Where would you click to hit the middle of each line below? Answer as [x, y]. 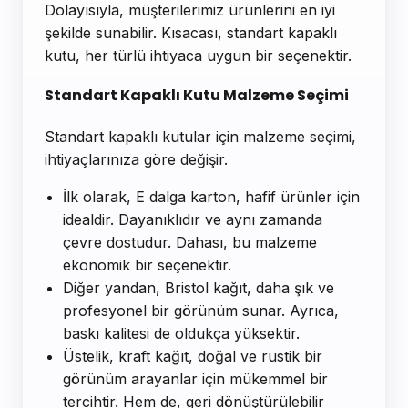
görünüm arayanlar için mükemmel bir [195, 379]
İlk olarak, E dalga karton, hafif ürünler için [211, 197]
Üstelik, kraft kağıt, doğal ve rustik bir [193, 357]
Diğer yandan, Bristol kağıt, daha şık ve [199, 288]
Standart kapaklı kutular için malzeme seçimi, [200, 137]
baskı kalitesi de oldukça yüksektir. [181, 334]
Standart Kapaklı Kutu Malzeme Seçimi [197, 95]
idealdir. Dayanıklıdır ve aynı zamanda [193, 220]
